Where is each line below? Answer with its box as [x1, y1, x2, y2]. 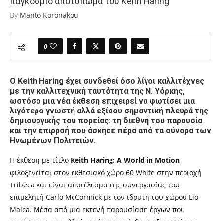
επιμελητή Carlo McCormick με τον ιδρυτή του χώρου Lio [10, 192, 198, 202]
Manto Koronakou [20, 10, 78, 20]
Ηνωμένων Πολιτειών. [10, 136, 96, 146]
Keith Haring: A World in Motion [71, 155, 180, 165]
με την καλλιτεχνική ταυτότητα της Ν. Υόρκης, [10, 86, 184, 96]
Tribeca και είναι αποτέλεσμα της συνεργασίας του [10, 180, 180, 190]
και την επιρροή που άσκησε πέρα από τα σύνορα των [10, 126, 211, 136]
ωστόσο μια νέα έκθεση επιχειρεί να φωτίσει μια [10, 96, 195, 106]
